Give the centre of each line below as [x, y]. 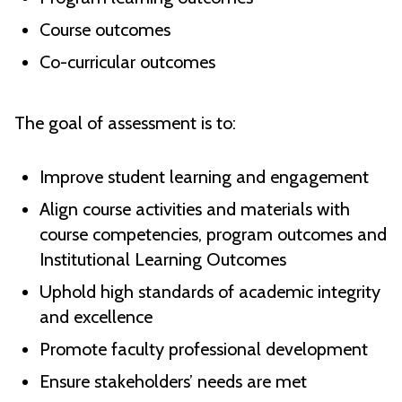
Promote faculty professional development [204, 350]
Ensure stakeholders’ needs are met [173, 382]
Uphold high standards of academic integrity [210, 292]
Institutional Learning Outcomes [163, 260]
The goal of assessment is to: [125, 123]
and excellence [96, 317]
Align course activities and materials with [195, 210]
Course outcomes [105, 30]
